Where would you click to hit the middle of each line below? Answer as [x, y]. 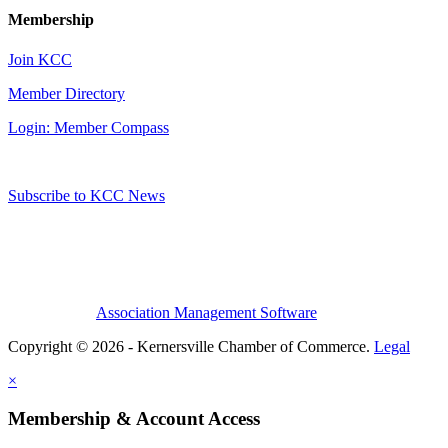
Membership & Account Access [134, 419]
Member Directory [66, 93]
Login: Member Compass [88, 127]
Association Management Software [206, 312]
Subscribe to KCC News [86, 195]
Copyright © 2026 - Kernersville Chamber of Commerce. [191, 346]
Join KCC [40, 59]
